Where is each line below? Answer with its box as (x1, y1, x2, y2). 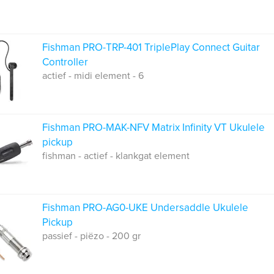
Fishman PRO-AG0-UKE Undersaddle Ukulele (42, 201, 248, 214)
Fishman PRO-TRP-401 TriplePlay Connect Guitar (42, 41, 260, 54)
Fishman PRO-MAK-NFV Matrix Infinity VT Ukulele (42, 121, 265, 134)
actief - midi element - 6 (42, 70, 144, 82)
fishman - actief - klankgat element (42, 150, 190, 162)
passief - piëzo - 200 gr (42, 230, 141, 242)
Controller (42, 56, 88, 68)
